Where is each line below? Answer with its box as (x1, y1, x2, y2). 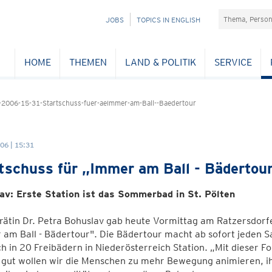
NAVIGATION (80, 15, 121, 24)
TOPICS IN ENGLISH (137, 15, 200, 24)
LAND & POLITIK (124, 56, 196, 68)
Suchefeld (218, 9, 262, 21)
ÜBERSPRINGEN (80, 28, 133, 37)
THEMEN (69, 56, 107, 68)
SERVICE (214, 56, 252, 68)
